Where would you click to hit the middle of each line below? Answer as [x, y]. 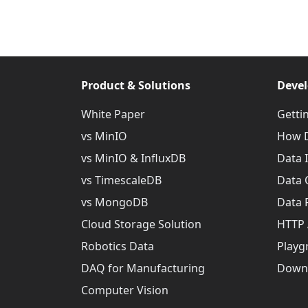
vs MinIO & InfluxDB [133, 158]
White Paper [113, 114]
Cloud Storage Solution [141, 224]
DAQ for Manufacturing [143, 268]
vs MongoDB [114, 202]
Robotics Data [118, 246]
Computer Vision [125, 290]
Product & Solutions [136, 85]
